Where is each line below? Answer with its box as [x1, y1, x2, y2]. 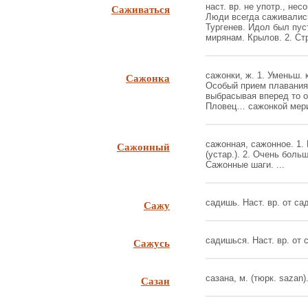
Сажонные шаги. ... [206, 159, 285, 170]
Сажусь [133, 235, 170, 250]
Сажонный [117, 139, 170, 154]
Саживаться [111, 1, 170, 16]
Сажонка [126, 70, 170, 85]
